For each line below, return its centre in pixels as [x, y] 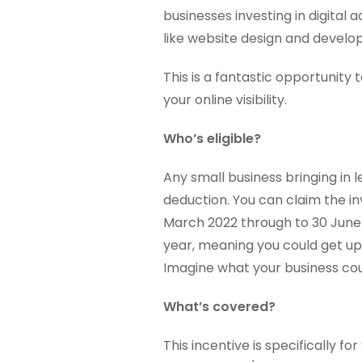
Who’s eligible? [212, 139]
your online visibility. [225, 100]
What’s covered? [219, 307]
